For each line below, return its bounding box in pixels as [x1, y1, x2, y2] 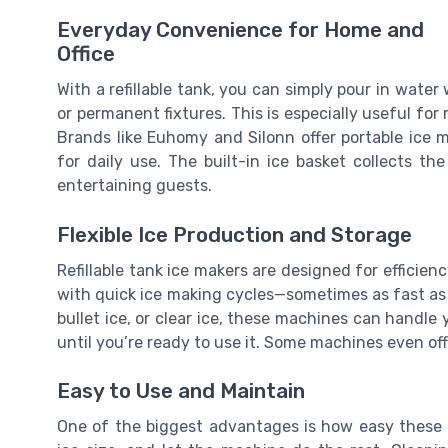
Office [57, 42, 115, 67]
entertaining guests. [57, 176, 212, 196]
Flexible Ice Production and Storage [57, 222, 412, 247]
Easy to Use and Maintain [57, 379, 305, 404]
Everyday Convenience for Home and [57, 18, 424, 43]
